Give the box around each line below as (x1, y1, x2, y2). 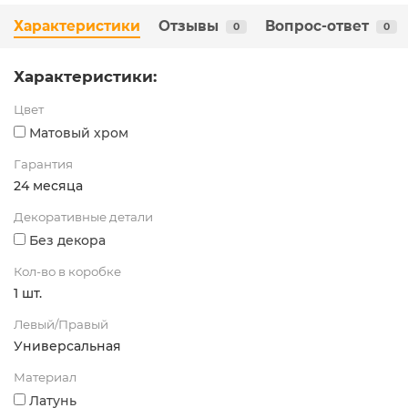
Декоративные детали (14, 209, 153, 225)
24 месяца (14, 178, 83, 195)
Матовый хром (29, 125, 128, 142)
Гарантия (14, 157, 73, 172)
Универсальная (14, 338, 121, 355)
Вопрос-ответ (265, 17, 369, 36)
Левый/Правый (14, 317, 108, 332)
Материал (14, 370, 76, 385)
